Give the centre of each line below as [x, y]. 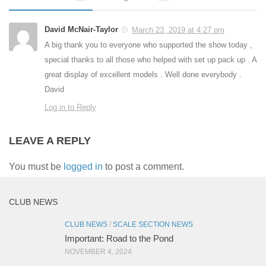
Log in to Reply [70, 107]
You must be [36, 167]
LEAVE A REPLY [50, 141]
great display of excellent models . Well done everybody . [143, 75]
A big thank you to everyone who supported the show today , [148, 45]
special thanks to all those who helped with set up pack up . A [151, 60]
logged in [83, 167]
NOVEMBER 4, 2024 [98, 252]
